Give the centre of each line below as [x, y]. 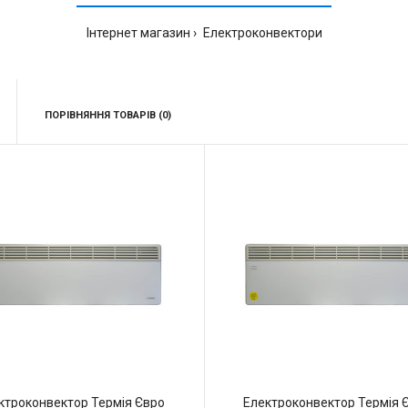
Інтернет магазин [138, 33]
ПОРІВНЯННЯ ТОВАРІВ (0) [107, 115]
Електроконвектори [261, 33]
